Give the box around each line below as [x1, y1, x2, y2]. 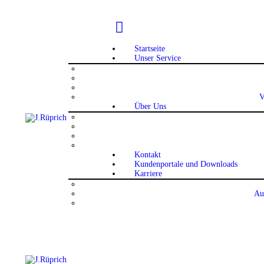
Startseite [134, 44, 165, 54]
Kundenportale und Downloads [134, 160, 237, 169]
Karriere [134, 169, 162, 179]
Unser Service [134, 54, 181, 63]
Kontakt [134, 150, 161, 160]
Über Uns [134, 102, 166, 111]
